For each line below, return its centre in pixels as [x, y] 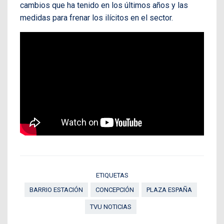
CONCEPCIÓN [115, 190]
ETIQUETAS [112, 175]
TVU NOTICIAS [111, 207]
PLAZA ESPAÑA [169, 190]
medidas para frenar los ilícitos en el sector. [96, 18]
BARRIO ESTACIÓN [56, 190]
